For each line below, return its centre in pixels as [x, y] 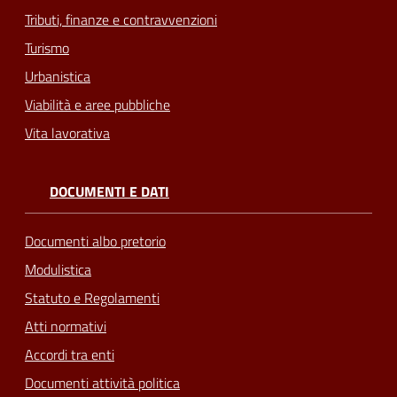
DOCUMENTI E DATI [109, 192]
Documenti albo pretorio [95, 241]
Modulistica [58, 269]
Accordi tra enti [70, 354]
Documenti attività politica [102, 382]
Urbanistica [58, 77]
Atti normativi [66, 326]
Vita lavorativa [67, 133]
